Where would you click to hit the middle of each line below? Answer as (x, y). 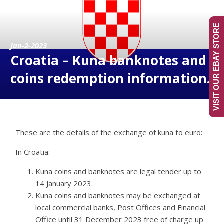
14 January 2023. (64, 183)
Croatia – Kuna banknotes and (109, 60)
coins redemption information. (110, 78)
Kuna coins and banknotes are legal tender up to (119, 171)
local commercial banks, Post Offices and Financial (121, 207)
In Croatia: (33, 152)
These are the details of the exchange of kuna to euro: (109, 132)
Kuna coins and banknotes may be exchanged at (118, 195)
